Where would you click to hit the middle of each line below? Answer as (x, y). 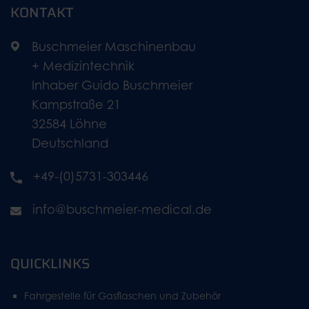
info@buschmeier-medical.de (122, 210)
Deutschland (70, 143)
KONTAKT (42, 13)
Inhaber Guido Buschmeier (112, 86)
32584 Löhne (69, 124)
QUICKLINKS (50, 264)
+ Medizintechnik (83, 66)
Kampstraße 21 (76, 105)
